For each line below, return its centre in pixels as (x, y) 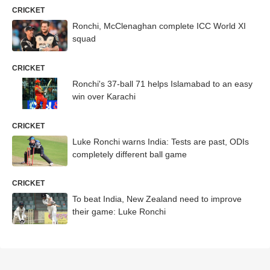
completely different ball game (130, 154)
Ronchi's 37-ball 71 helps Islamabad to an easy (162, 83)
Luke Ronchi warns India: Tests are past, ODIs (161, 141)
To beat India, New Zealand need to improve (157, 199)
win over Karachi (104, 96)
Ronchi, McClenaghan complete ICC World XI (159, 26)
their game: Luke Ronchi (119, 212)
